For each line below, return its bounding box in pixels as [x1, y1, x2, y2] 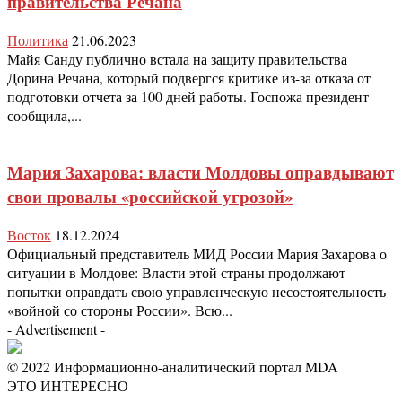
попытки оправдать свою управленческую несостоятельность [7, 282, 386, 301]
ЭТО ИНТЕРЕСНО [7, 376, 128, 395]
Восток [7, 225, 51, 244]
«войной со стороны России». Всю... [7, 301, 232, 319]
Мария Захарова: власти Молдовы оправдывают [7, 160, 394, 185]
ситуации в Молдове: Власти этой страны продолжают [7, 263, 345, 282]
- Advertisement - [7, 319, 105, 338]
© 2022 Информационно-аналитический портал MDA [7, 357, 338, 376]
